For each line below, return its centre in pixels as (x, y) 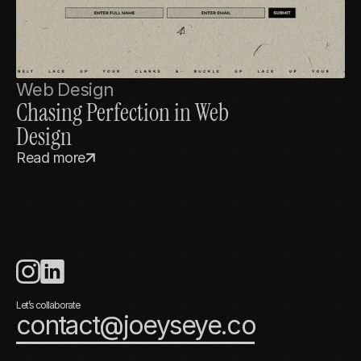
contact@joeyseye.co (136, 326)
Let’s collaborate (48, 305)
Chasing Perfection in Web (122, 113)
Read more (51, 158)
